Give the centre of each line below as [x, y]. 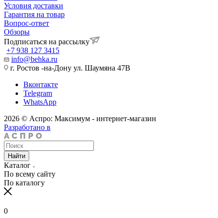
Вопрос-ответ [27, 23]
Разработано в [27, 127]
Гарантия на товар [34, 14]
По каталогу [24, 182]
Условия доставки [34, 5]
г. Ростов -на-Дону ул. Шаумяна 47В [69, 68]
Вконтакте [41, 84]
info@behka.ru [34, 59]
